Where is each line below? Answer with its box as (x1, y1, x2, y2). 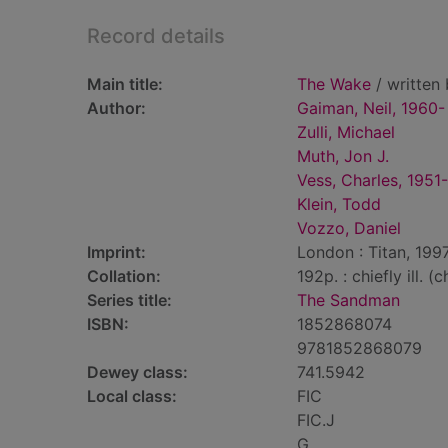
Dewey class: (87, 362, 188, 382)
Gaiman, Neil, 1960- (297, 98, 445, 118)
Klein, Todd (297, 194, 381, 214)
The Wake (297, 74, 371, 94)
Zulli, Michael (297, 122, 395, 142)
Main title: (87, 74, 163, 94)
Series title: (87, 290, 172, 310)
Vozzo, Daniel (297, 218, 401, 238)
